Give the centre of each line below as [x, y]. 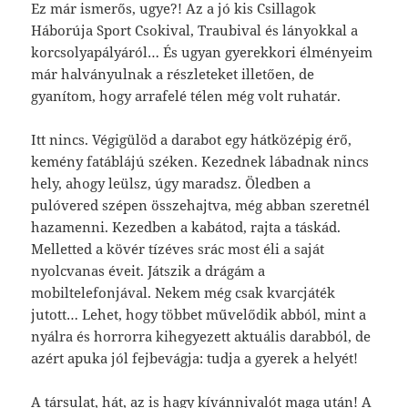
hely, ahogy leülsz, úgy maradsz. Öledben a [171, 183]
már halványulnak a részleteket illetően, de [173, 73]
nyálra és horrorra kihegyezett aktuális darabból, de [201, 336]
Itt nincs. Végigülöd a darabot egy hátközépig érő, [192, 139]
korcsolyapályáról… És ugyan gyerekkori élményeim [202, 51]
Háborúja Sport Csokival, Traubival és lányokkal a [195, 30]
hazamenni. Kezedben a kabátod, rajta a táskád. [186, 226]
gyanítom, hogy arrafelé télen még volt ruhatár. [186, 95]
